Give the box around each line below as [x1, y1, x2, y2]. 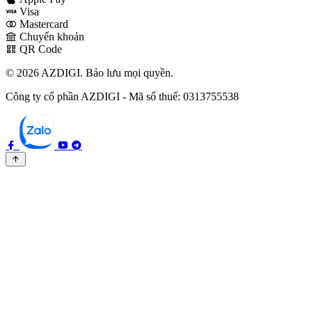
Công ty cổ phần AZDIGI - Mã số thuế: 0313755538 [6, 90, 239, 102]
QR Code [19, 42, 62, 55]
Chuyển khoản [19, 30, 84, 42]
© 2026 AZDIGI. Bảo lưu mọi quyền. [6, 66, 173, 79]
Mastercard [19, 17, 68, 30]
